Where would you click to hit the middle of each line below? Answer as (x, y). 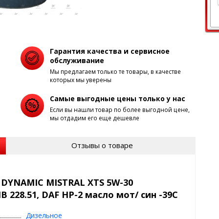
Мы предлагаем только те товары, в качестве (115, 71)
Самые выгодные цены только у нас (117, 98)
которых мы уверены (80, 80)
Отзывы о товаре (102, 145)
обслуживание (77, 60)
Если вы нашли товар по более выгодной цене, (120, 109)
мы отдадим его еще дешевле (94, 118)
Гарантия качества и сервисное (109, 51)
